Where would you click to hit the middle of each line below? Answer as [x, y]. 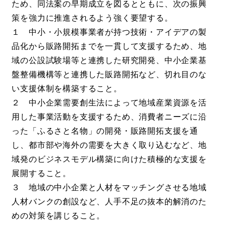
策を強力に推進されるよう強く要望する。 [92, 17]
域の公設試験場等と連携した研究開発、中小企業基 [109, 60]
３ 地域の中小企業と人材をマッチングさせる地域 [109, 187]
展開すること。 [42, 173]
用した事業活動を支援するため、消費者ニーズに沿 [109, 116]
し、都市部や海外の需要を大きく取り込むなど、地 [109, 145]
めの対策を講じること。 [59, 215]
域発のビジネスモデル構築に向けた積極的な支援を [109, 159]
